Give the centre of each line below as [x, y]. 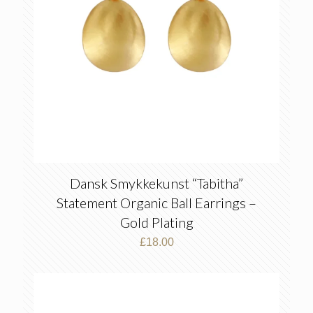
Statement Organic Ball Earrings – [156, 203]
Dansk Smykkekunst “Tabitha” [156, 183]
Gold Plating [156, 222]
